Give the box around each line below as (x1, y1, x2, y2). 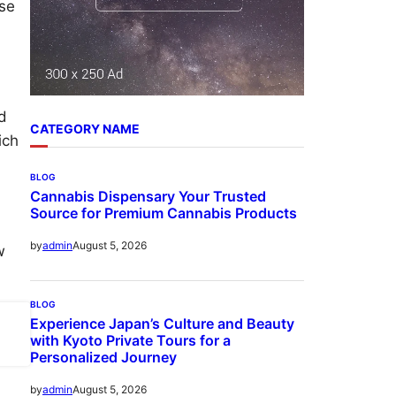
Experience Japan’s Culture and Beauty (30, 315, 294, 333)
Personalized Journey (30, 348, 177, 367)
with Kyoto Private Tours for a (30, 331, 231, 350)
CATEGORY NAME (30, 120, 140, 136)
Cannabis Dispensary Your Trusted (30, 187, 266, 206)
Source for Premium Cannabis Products (30, 204, 297, 223)
